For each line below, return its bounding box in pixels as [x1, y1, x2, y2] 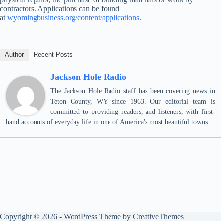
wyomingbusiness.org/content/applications [7, 13, 139, 22]
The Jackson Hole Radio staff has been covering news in [50, 87, 215, 95]
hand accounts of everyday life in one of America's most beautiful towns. [6, 118, 210, 126]
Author [5, 51, 24, 58]
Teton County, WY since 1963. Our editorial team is [50, 98, 215, 105]
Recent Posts [34, 51, 73, 58]
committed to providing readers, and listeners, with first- [50, 108, 215, 115]
